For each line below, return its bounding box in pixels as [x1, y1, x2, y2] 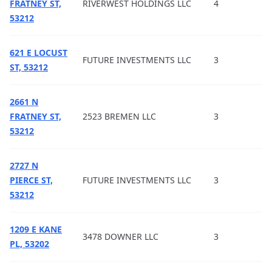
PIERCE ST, [10, 174, 53, 186]
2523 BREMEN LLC [83, 110, 156, 122]
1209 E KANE [10, 223, 62, 235]
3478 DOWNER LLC [83, 231, 158, 242]
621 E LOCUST [10, 47, 67, 58]
